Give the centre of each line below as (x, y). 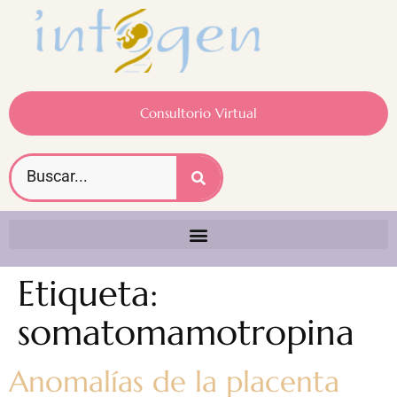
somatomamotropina (186, 333)
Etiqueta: (88, 294)
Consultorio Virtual (198, 113)
